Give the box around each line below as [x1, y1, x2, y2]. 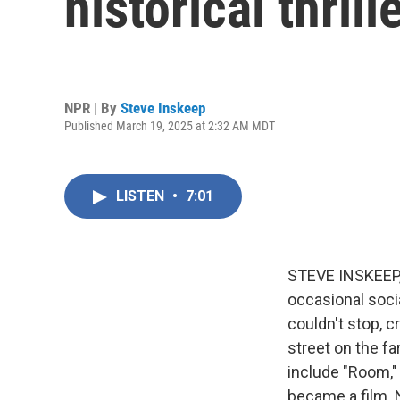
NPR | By [64, 98, 121, 117]
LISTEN [116, 187, 168, 204]
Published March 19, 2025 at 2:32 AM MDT [64, 118, 275, 133]
